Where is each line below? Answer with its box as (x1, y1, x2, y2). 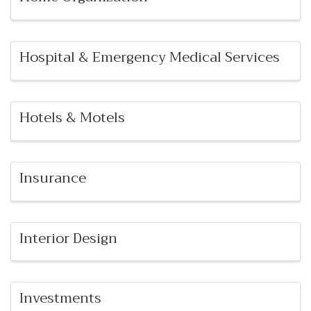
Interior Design (19, 226, 117, 251)
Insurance (19, 165, 86, 190)
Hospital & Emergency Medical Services (19, 45, 280, 70)
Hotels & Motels (19, 105, 125, 130)
